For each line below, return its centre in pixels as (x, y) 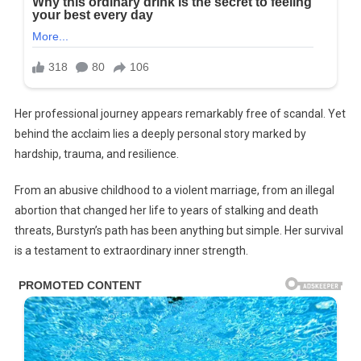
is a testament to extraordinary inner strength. (131, 250)
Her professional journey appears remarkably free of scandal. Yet (180, 113)
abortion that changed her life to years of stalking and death (166, 210)
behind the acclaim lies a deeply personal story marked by (160, 133)
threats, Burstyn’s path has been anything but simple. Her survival (178, 230)
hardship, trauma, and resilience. (96, 154)
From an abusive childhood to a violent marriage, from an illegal (174, 190)
